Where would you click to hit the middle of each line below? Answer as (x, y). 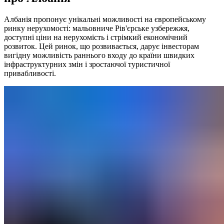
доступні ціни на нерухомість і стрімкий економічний (96, 37)
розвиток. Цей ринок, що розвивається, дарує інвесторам (101, 46)
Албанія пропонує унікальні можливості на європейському (105, 19)
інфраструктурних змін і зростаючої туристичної (87, 64)
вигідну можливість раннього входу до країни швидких (99, 55)
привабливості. (30, 73)
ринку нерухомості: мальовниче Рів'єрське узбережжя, (97, 28)
